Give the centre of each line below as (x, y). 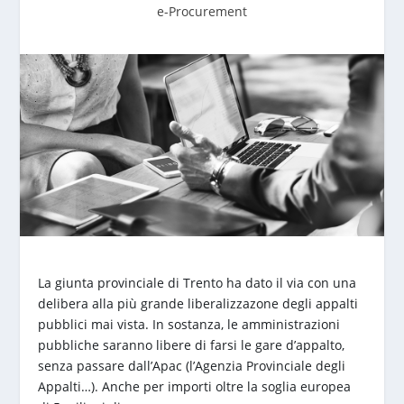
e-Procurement (202, 11)
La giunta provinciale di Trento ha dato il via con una (197, 282)
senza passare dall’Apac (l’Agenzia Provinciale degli (192, 365)
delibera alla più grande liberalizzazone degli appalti (198, 303)
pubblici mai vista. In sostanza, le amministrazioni (189, 324)
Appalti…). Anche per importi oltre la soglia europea (195, 386)
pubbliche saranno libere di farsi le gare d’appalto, (192, 344)
